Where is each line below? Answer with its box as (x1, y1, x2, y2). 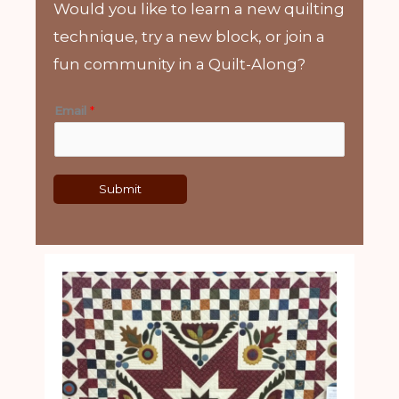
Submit (99, 181, 142, 196)
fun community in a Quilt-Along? (53, 54, 305, 74)
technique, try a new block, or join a (53, 27, 325, 46)
